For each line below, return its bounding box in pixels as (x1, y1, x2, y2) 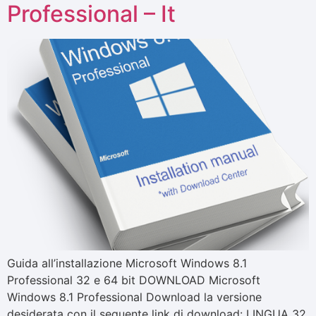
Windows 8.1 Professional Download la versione (7, 289, 262, 304)
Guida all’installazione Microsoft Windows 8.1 (7, 255, 247, 270)
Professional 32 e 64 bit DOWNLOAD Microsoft (7, 272, 260, 287)
